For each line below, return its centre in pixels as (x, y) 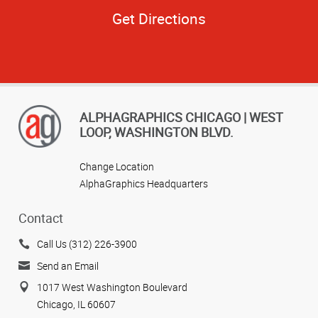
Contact (41, 218)
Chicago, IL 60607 (76, 305)
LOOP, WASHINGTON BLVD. (157, 132)
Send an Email (68, 265)
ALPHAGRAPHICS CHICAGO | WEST (181, 117)
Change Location (117, 166)
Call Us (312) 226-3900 (87, 244)
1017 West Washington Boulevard (112, 287)
